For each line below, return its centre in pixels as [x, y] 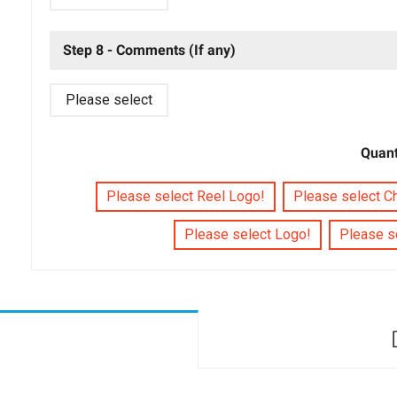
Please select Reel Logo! [186, 196]
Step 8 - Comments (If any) [149, 50]
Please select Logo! [248, 234]
